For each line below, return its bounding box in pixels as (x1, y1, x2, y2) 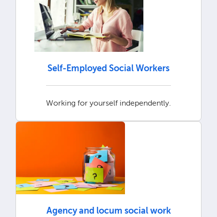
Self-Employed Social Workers (47, 63, 170, 74)
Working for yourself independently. (46, 98, 171, 108)
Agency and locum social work (46, 205, 171, 216)
